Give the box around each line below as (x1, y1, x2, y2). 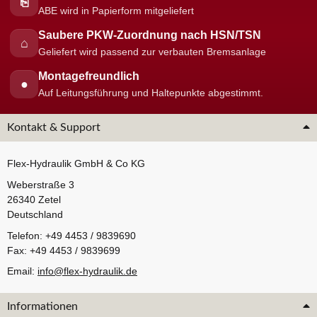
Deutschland (7, 208, 63, 220)
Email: (7, 265, 38, 277)
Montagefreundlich (38, 70, 139, 83)
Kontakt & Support (7, 122, 100, 134)
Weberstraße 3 (7, 178, 74, 190)
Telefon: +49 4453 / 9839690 (7, 229, 136, 241)
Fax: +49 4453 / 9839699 (7, 244, 120, 256)
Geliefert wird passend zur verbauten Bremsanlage (38, 47, 266, 58)
